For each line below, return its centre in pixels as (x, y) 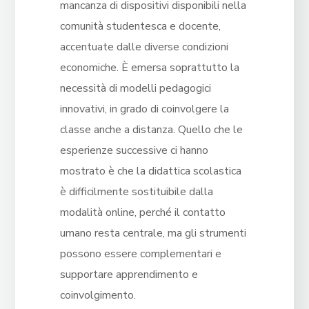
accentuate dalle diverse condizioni (144, 47)
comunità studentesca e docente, (140, 27)
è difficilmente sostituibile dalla (136, 192)
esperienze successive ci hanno (134, 151)
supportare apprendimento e (129, 275)
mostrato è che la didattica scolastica (150, 171)
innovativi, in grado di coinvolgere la (144, 109)
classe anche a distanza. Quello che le (151, 130)
